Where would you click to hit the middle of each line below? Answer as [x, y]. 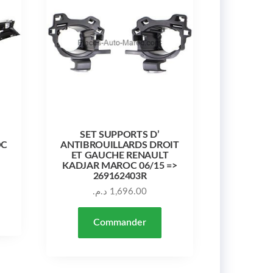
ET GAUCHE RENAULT [120, 155]
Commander [119, 222]
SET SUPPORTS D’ [120, 134]
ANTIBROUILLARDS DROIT [120, 145]
